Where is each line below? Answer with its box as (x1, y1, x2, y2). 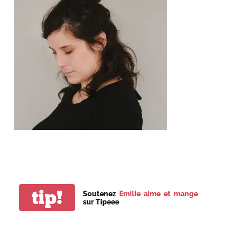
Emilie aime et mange (119, 189, 198, 198)
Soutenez (83, 189, 120, 198)
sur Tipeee (83, 197, 120, 206)
